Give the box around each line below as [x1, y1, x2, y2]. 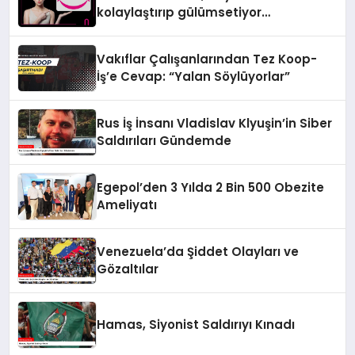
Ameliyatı [97, 196, 158, 213]
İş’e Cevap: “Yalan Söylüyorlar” [97, 67, 291, 85]
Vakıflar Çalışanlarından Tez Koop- [97, 50, 318, 67]
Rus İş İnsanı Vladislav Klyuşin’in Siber [97, 114, 333, 132]
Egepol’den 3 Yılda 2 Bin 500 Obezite [97, 178, 325, 196]
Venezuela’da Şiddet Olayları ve [97, 242, 300, 260]
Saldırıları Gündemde [97, 132, 232, 149]
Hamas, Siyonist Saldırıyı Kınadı [97, 315, 296, 333]
